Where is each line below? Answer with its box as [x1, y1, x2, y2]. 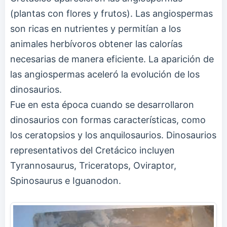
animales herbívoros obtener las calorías [10, 39, 182, 50]
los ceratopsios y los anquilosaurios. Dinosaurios [10, 130, 216, 141]
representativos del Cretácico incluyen [10, 145, 175, 156]
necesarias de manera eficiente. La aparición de [10, 54, 214, 65]
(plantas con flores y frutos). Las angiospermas [10, 8, 213, 19]
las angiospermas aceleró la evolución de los [10, 69, 200, 80]
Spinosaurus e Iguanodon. [10, 175, 121, 186]
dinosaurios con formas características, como [10, 115, 206, 126]
